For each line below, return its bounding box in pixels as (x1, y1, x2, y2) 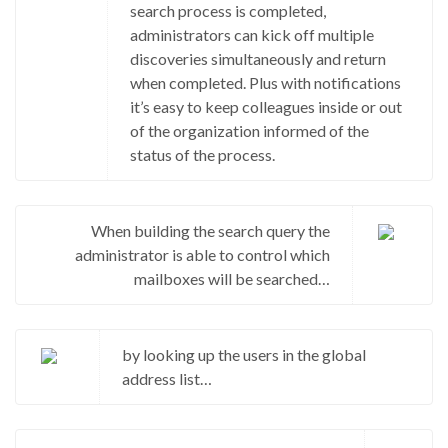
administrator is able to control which (74, 244, 330, 264)
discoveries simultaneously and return (130, 48, 387, 68)
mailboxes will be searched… (133, 268, 330, 288)
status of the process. (130, 144, 276, 164)
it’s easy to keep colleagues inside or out (130, 96, 403, 116)
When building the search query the (90, 220, 330, 240)
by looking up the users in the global (122, 344, 367, 364)
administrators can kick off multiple (130, 24, 375, 44)
